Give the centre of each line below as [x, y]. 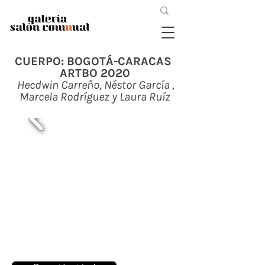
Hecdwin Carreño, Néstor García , [95, 85]
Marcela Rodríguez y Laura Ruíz [95, 97]
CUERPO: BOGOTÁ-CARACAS [95, 61]
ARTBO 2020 [95, 73]
